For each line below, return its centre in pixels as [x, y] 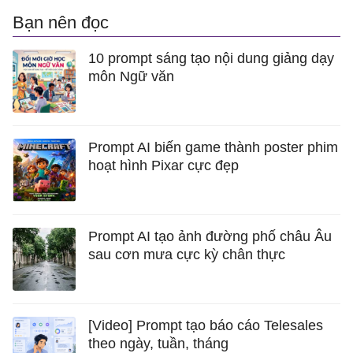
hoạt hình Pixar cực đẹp [163, 165]
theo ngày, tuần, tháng [158, 344]
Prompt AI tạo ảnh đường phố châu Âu [210, 236]
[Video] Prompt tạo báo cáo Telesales [206, 325]
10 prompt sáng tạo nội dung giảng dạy [211, 58]
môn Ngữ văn [131, 76]
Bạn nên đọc [61, 22]
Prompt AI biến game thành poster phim [213, 147]
